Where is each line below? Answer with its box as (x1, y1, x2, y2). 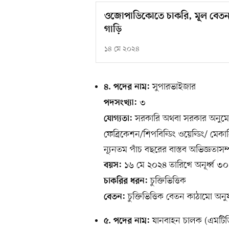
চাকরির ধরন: (104, 176, 148, 187)
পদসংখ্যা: (104, 98, 137, 109)
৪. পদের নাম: (104, 82, 150, 93)
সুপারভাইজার (150, 81, 196, 94)
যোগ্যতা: (104, 114, 132, 125)
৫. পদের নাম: (104, 216, 150, 227)
